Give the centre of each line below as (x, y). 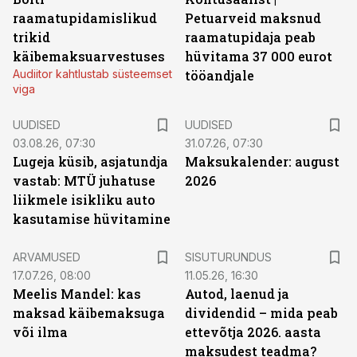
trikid (31, 37)
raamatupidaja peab (250, 37)
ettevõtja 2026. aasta (253, 332)
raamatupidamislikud (85, 18)
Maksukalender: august (262, 161)
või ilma (40, 332)
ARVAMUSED (47, 257)
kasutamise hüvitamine (92, 219)
